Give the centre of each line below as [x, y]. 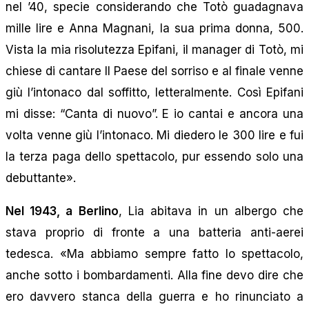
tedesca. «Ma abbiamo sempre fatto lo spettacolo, [154, 253]
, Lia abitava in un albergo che [211, 211]
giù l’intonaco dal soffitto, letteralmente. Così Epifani [154, 92]
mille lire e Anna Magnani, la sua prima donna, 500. [154, 28]
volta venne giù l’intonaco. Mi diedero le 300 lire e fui [154, 135]
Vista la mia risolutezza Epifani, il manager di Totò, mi [154, 49]
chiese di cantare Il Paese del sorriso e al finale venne [154, 71]
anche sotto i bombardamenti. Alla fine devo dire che [154, 275]
